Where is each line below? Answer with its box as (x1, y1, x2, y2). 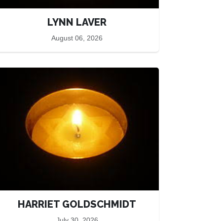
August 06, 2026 (51, 34, 103, 42)
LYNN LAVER (47, 16, 107, 28)
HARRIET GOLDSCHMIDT (18, 198, 136, 210)
